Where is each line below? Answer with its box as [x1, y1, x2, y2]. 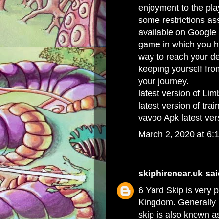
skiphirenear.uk [138, 169, 203, 178]
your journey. [138, 76, 189, 86]
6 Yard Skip [138, 185, 183, 195]
